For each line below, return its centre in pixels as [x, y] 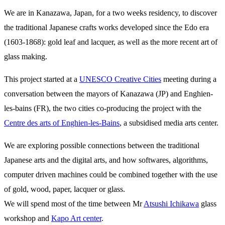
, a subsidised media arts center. [169, 123]
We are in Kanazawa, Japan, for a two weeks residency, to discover [110, 13]
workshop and [28, 218]
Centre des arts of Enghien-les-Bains [62, 123]
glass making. [26, 56]
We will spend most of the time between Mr [74, 203]
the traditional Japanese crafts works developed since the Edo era [106, 27]
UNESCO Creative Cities [120, 79]
